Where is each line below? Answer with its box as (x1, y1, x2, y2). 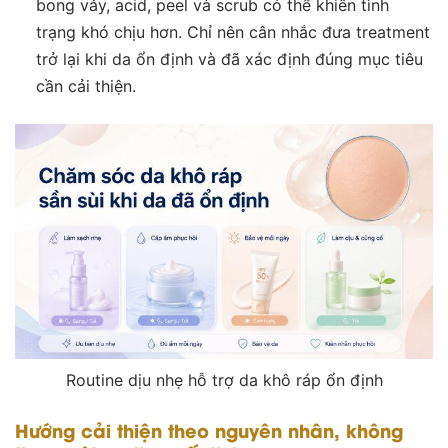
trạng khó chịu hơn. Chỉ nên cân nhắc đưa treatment (35, 21, 430, 42)
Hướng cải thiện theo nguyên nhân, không (15, 416, 403, 444)
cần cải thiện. (35, 75, 136, 96)
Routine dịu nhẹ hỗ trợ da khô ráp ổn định (65, 370, 383, 391)
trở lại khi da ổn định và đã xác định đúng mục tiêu (35, 48, 423, 69)
